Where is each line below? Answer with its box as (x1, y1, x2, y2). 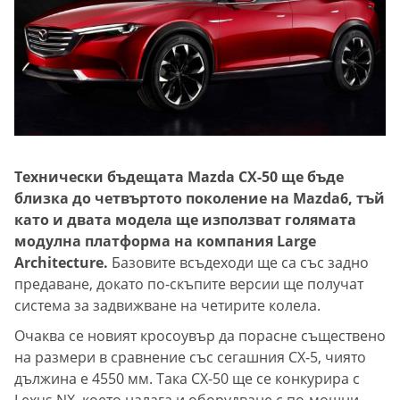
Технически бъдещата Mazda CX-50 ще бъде (14, 167, 344, 187)
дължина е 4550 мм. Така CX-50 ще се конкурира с (14, 369, 360, 389)
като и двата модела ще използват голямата (14, 210, 356, 230)
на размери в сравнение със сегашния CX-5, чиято (14, 347, 366, 368)
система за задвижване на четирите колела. (14, 296, 321, 316)
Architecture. (14, 253, 108, 273)
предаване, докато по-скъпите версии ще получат (14, 274, 363, 295)
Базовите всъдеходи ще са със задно (108, 253, 369, 273)
